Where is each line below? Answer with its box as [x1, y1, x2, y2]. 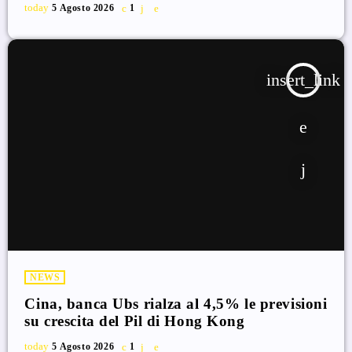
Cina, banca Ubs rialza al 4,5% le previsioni [24, 295, 328, 312]
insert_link [266, 69, 340, 90]
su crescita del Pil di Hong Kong [24, 312, 245, 329]
